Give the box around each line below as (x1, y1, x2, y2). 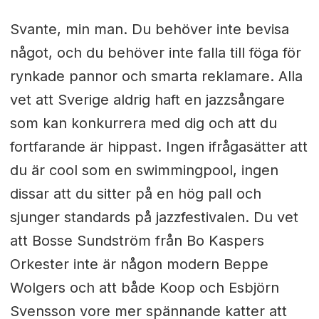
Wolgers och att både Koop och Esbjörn (9, 279, 279, 296)
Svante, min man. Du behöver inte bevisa (9, 21, 289, 38)
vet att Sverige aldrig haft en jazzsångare (9, 91, 285, 108)
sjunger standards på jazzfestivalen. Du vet (9, 209, 298, 226)
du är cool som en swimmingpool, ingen (9, 162, 278, 179)
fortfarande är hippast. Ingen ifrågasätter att (9, 138, 308, 155)
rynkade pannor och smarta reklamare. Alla (9, 68, 303, 85)
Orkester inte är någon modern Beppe (9, 256, 268, 273)
